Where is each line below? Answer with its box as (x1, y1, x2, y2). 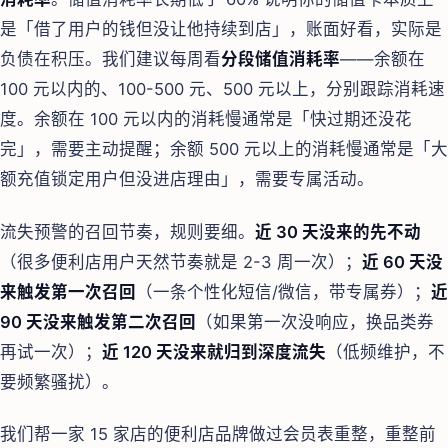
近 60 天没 (362, 251, 443, 272)
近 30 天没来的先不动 (255, 221, 421, 242)
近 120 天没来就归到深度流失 (102, 341, 326, 362)
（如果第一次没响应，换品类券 (196, 311, 434, 332)
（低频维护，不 (326, 341, 445, 362)
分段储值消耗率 (221, 49, 340, 70)
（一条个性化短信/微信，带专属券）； (136, 281, 431, 302)
